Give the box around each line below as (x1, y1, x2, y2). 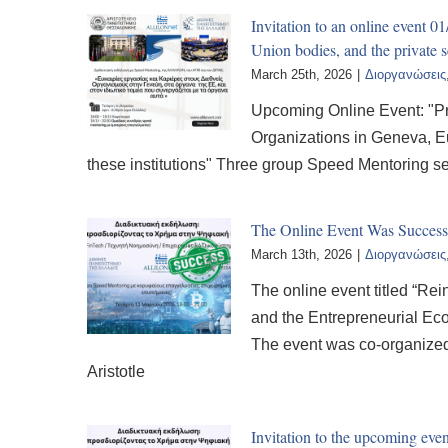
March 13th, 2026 (251, 247, 352, 262)
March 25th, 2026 (251, 67, 352, 82)
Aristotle (87, 363, 145, 380)
